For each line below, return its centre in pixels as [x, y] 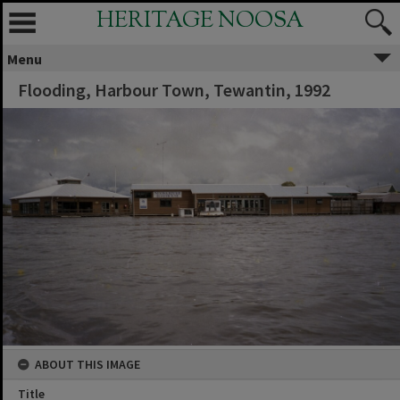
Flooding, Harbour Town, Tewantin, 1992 [174, 90]
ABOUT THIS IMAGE [87, 364]
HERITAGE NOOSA [200, 21]
